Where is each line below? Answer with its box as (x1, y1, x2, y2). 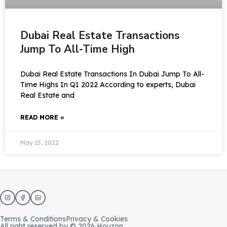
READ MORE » (20, 113, 64, 121)
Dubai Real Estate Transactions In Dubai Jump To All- (20, 69, 204, 79)
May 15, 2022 (20, 139, 59, 146)
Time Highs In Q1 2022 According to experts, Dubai (20, 80, 196, 89)
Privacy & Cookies (66, 214, 128, 223)
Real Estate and (20, 91, 74, 100)
